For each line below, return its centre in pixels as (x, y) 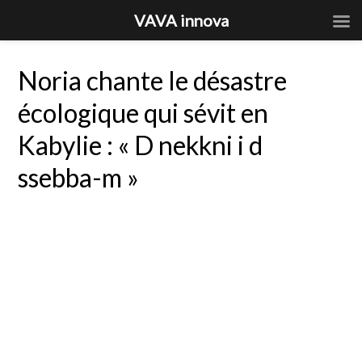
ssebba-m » (79, 177)
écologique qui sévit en (143, 113)
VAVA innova (181, 20)
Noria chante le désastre (153, 80)
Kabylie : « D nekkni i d (141, 145)
